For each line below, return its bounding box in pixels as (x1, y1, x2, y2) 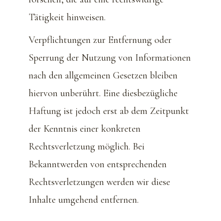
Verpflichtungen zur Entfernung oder (29, 34, 172, 46)
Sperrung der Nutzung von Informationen (29, 51, 191, 64)
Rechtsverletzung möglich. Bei (29, 140, 145, 152)
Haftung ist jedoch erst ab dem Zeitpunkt (29, 105, 189, 117)
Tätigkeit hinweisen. (29, 11, 106, 23)
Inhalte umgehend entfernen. (29, 193, 139, 206)
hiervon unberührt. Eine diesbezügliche (29, 87, 178, 99)
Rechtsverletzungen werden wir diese (29, 176, 170, 188)
